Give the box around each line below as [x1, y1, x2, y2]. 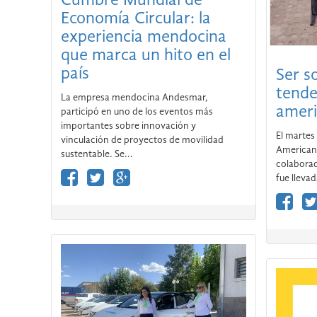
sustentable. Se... [61, 236, 133, 247]
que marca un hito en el [61, 134, 231, 152]
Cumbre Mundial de [61, 79, 202, 97]
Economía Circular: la [61, 98, 211, 115]
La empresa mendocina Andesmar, [61, 180, 208, 190]
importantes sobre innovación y [61, 208, 196, 219]
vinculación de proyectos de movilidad [61, 222, 224, 233]
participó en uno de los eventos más [61, 194, 213, 204]
